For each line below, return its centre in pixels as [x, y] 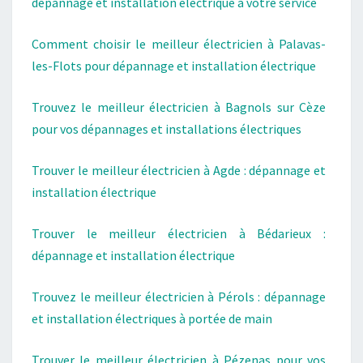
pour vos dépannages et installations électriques [167, 129]
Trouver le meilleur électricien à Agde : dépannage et [179, 170]
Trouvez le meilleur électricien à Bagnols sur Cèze [179, 107]
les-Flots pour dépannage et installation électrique [174, 66]
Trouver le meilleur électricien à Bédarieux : [179, 233]
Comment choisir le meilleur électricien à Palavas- [179, 44]
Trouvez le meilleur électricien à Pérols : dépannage [179, 297]
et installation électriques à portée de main [152, 318]
